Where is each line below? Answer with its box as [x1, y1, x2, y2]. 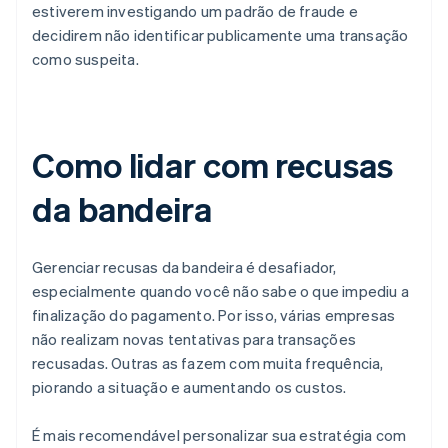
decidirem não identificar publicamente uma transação [32, 24, 409, 45]
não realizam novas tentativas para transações [32, 328, 357, 349]
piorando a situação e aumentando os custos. [32, 376, 347, 397]
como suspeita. [32, 48, 139, 69]
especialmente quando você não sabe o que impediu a [32, 280, 410, 301]
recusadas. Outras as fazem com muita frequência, [32, 352, 384, 373]
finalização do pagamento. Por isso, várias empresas [32, 304, 396, 325]
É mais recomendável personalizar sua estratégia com [32, 424, 407, 445]
